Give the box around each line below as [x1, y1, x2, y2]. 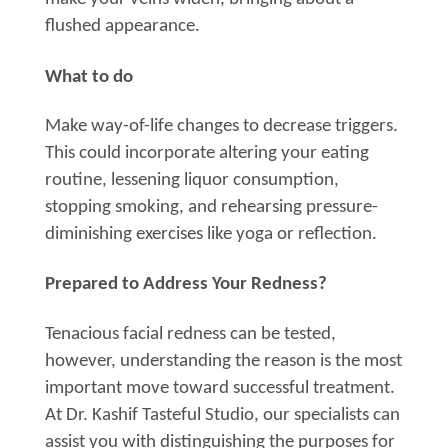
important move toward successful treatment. [45, 378, 395, 398]
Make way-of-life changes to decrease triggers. [45, 116, 398, 136]
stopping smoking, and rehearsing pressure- [45, 197, 378, 217]
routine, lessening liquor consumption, [45, 170, 339, 190]
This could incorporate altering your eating [45, 143, 369, 163]
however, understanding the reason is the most [45, 351, 402, 371]
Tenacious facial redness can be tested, [45, 324, 336, 344]
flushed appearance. [45, 17, 200, 37]
